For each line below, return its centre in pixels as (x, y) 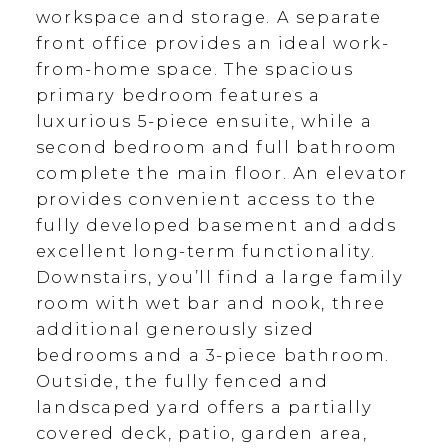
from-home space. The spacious (194, 68)
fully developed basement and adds (216, 224)
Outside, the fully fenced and (182, 380)
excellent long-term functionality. (205, 250)
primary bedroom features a (178, 94)
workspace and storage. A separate (208, 16)
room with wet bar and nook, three (210, 302)
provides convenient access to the (206, 198)
